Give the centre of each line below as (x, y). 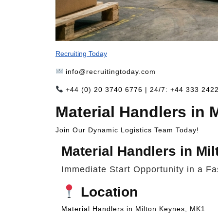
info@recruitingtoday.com (110, 71)
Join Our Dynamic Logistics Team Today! (127, 130)
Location (107, 192)
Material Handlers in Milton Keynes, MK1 (133, 209)
